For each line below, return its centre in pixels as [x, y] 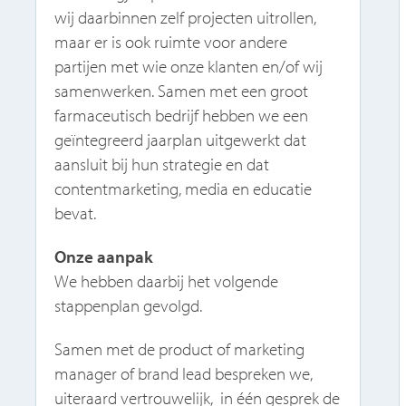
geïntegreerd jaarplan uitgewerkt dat [181, 140]
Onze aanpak [104, 256]
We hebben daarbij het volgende [167, 280]
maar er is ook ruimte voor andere [171, 42]
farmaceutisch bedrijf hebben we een [182, 116]
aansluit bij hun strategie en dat [162, 164]
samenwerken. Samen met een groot [182, 91]
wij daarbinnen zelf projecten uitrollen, [186, 18]
